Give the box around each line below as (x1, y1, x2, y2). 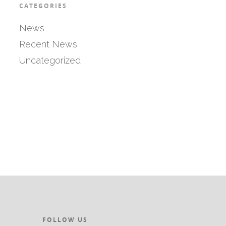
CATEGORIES (19, 1, 67, 10)
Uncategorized (19, 54, 81, 66)
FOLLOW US (42, 215, 88, 224)
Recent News (19, 38, 77, 49)
